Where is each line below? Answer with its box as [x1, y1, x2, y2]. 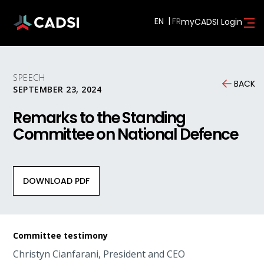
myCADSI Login [180, 15, 242, 28]
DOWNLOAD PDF [23, 175, 90, 187]
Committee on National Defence [13, 124, 238, 145]
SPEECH [13, 72, 45, 83]
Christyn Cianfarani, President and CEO [13, 247, 186, 260]
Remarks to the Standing [13, 107, 186, 128]
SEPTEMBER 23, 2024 [13, 84, 102, 95]
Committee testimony [13, 230, 108, 241]
